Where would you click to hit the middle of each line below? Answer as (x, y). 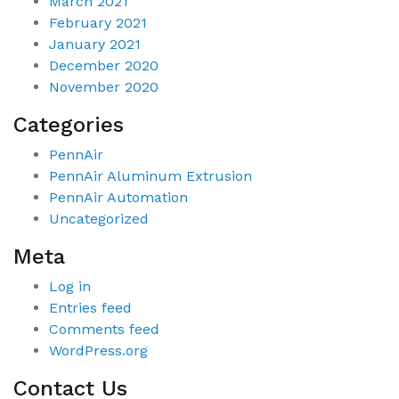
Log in (70, 287)
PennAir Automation (118, 198)
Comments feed (104, 330)
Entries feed (90, 308)
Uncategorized (99, 219)
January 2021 (95, 45)
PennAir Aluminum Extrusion (151, 176)
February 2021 (98, 23)
